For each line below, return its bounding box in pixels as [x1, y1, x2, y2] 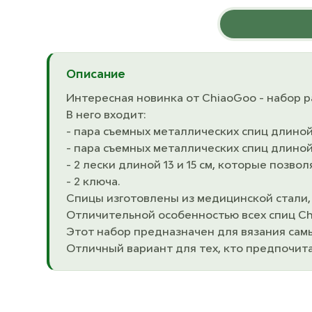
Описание [66, 67, 126, 81]
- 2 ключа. [66, 175, 120, 188]
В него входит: [66, 108, 147, 121]
